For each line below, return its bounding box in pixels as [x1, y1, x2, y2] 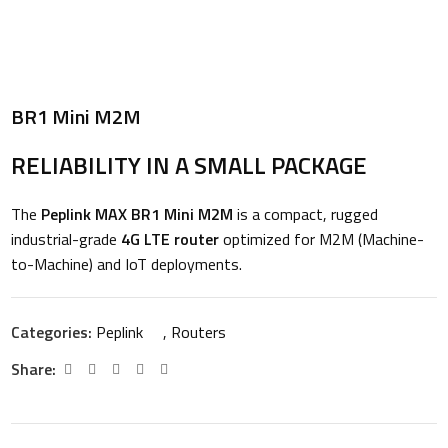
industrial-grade [11, 227, 122, 252]
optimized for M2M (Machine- [219, 227, 425, 252]
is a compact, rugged [233, 202, 379, 227]
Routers [171, 320, 227, 345]
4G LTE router [121, 227, 220, 252]
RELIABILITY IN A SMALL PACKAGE [11, 147, 368, 184]
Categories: [11, 320, 93, 345]
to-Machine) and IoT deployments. [11, 252, 243, 277]
